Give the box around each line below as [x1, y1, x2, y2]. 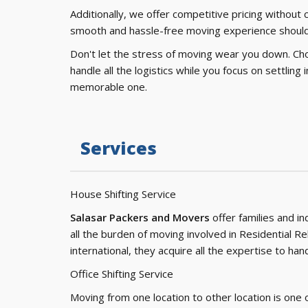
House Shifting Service [70, 187, 176, 201]
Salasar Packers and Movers [70, 210, 210, 224]
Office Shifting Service [70, 267, 173, 280]
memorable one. [70, 80, 147, 93]
